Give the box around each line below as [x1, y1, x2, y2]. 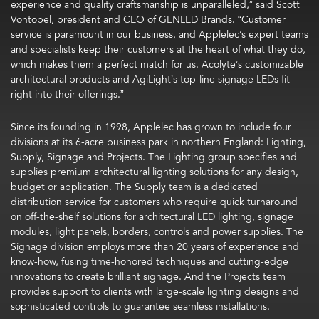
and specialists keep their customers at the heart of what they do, [11, 42, 305, 57]
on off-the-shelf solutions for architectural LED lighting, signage [11, 209, 293, 224]
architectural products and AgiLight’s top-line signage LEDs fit [11, 72, 290, 87]
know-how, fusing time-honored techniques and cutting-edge [11, 254, 288, 269]
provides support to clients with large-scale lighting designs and [11, 284, 299, 299]
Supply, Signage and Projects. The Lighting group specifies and [11, 150, 297, 164]
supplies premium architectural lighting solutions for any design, [11, 164, 298, 179]
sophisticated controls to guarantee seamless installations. [11, 299, 270, 314]
